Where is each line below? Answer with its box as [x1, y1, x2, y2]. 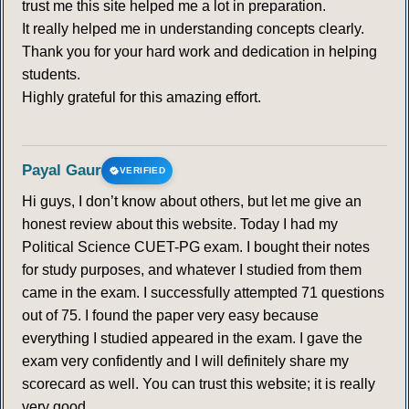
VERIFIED [120, 165, 166, 176]
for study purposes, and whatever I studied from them [22, 262, 362, 278]
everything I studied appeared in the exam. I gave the [22, 330, 362, 347]
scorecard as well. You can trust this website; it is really [22, 376, 375, 393]
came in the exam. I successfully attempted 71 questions [22, 285, 384, 301]
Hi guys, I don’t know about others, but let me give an [22, 194, 362, 210]
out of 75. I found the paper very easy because [22, 308, 319, 324]
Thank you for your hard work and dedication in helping [22, 44, 377, 60]
